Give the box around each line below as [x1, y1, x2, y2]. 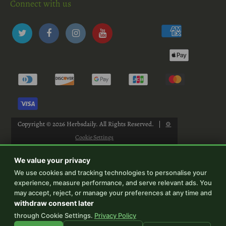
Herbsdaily [67, 120, 96, 129]
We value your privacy [14, 156, 90, 164]
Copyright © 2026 [18, 120, 67, 129]
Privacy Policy [94, 211, 136, 219]
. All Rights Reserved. [96, 120, 156, 129]
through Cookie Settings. [14, 211, 94, 219]
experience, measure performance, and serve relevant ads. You [14, 179, 212, 187]
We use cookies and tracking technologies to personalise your [14, 168, 207, 177]
